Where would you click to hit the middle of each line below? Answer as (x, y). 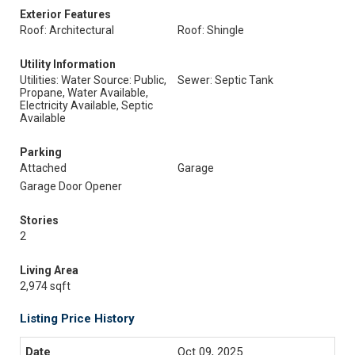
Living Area (49, 270)
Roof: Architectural (67, 30)
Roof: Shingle (211, 30)
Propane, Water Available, (84, 93)
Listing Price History (77, 319)
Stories (39, 220)
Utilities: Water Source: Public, (93, 80)
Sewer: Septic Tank (225, 80)
